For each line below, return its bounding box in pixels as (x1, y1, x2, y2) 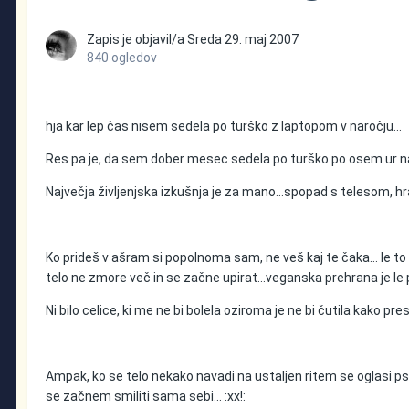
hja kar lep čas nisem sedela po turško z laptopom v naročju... (46, 119, 403, 134)
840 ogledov (87, 50, 158, 66)
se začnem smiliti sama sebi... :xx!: (46, 389, 246, 404)
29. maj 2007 (225, 32, 299, 47)
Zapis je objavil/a (87, 32, 188, 47)
